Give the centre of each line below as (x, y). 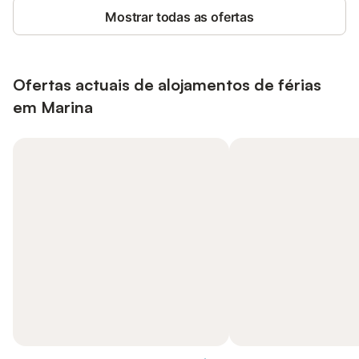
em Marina (53, 107)
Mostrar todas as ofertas (179, 17)
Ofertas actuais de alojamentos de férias (167, 85)
